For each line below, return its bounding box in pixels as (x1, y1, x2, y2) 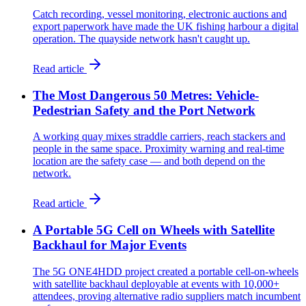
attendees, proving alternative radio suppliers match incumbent (33, 290, 301, 302)
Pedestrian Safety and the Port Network (33, 102, 255, 117)
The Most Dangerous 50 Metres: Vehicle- (33, 87, 259, 102)
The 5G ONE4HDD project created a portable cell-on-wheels (33, 265, 298, 277)
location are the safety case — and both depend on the (33, 155, 265, 167)
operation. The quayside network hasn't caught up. (33, 33, 250, 45)
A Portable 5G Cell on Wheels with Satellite (33, 223, 275, 238)
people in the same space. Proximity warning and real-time (33, 143, 284, 155)
